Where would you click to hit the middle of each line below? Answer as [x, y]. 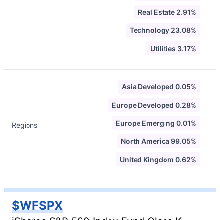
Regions [25, 125]
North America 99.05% [159, 141]
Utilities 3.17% [173, 48]
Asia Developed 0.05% [159, 87]
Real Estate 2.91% [167, 12]
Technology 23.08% [163, 30]
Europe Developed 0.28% [154, 105]
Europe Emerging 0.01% [156, 123]
